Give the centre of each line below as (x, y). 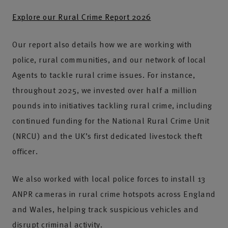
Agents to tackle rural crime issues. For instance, (104, 75)
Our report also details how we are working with (102, 44)
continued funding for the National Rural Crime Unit (111, 121)
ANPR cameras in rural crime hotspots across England (114, 194)
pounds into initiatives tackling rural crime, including (112, 105)
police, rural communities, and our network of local (109, 60)
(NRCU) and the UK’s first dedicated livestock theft (107, 136)
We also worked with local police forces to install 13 (109, 179)
